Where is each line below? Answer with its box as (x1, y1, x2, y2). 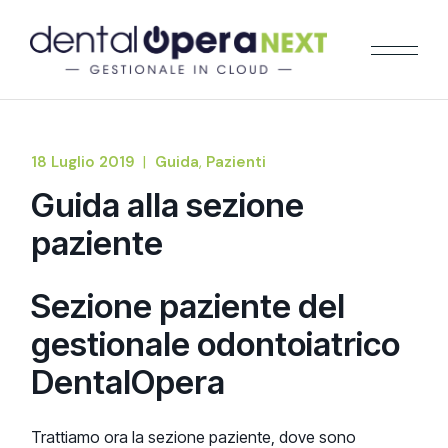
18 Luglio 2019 (31, 151, 136, 172)
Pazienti (206, 151, 267, 172)
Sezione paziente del (31, 286, 346, 326)
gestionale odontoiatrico (31, 324, 401, 364)
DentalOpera (31, 362, 226, 402)
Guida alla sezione (31, 185, 305, 225)
